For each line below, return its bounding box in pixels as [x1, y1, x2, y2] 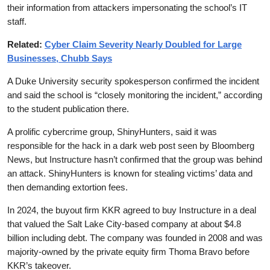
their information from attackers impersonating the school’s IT [7, 2, 247, 13]
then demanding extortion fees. [7, 181, 128, 192]
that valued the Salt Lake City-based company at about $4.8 [7, 218, 241, 229]
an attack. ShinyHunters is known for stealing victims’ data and [7, 168, 253, 178]
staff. [7, 16, 27, 27]
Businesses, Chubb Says [7, 52, 112, 63]
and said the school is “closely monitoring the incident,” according [7, 89, 262, 100]
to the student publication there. [7, 103, 129, 114]
